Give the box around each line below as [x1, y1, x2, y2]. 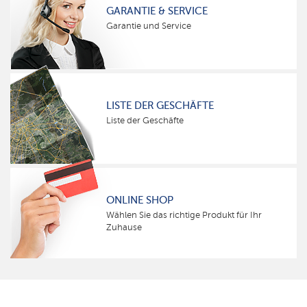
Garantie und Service [106, 21, 191, 31]
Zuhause [106, 222, 142, 232]
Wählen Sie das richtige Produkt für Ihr [106, 210, 262, 220]
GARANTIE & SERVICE [106, 5, 208, 17]
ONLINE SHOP [106, 194, 173, 206]
